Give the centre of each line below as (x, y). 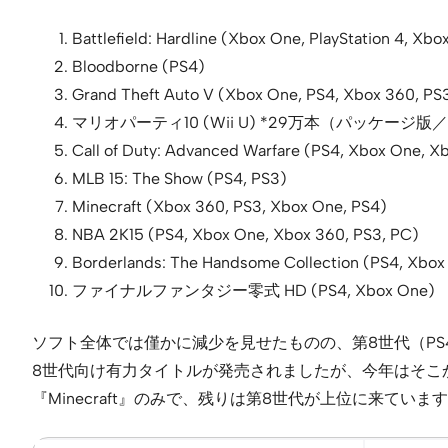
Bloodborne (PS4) (138, 66)
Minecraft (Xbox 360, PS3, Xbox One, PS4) (229, 206)
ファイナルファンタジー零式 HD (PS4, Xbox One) (253, 290)
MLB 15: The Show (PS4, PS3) (179, 178)
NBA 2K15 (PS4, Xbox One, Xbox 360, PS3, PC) (245, 234)
